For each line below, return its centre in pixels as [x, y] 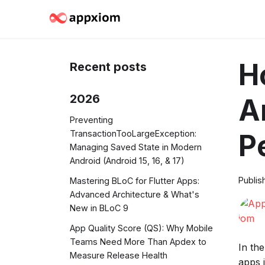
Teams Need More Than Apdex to [138, 242]
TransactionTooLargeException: [133, 133]
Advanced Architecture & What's [135, 194]
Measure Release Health [119, 256]
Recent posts [108, 67]
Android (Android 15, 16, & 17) [127, 160]
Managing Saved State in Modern [136, 147]
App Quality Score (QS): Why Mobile [141, 228]
